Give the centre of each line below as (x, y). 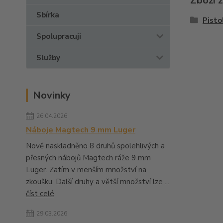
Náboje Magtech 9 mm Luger (81, 130)
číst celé (40, 194)
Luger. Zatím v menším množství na (86, 170)
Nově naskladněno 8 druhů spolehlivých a (95, 146)
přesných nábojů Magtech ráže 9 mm (88, 158)
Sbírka (48, 15)
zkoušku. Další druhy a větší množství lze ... (98, 182)
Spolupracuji (59, 36)
